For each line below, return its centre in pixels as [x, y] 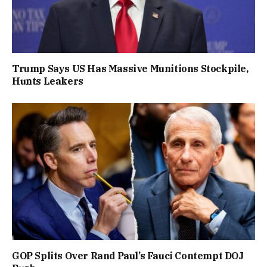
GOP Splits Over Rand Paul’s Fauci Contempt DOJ [128, 255]
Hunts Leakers [48, 81]
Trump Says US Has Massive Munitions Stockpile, [130, 69]
